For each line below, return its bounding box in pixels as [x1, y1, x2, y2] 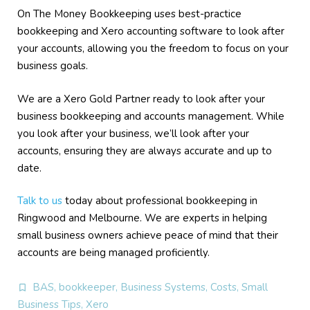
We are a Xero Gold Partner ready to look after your [17, 91, 265, 106]
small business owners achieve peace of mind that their [17, 228, 278, 242]
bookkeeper [59, 280, 116, 294]
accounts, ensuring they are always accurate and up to [17, 143, 272, 158]
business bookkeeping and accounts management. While [17, 109, 284, 123]
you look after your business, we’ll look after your [17, 126, 249, 140]
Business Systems [120, 280, 206, 294]
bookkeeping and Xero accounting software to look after [17, 24, 284, 38]
